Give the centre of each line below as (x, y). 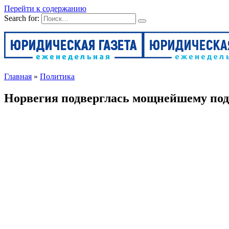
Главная (18, 76)
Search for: (22, 18)
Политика (57, 76)
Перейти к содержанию (45, 8)
